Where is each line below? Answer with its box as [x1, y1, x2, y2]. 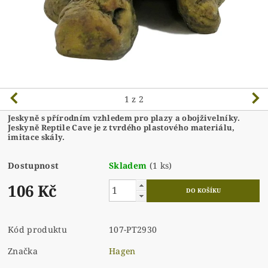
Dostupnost [8, 159, 59, 171]
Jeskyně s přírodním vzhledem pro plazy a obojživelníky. [8, 112, 240, 123]
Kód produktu [8, 223, 67, 235]
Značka [8, 245, 38, 257]
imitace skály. [8, 131, 65, 142]
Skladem [109, 159, 147, 171]
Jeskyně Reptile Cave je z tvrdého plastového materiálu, [8, 121, 235, 133]
